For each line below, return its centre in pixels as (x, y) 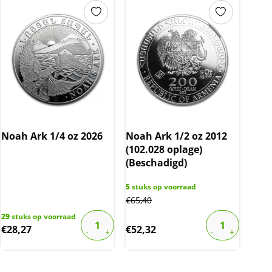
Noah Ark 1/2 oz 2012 (177, 136)
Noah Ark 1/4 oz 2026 (52, 136)
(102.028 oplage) (164, 149)
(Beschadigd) (157, 162)
